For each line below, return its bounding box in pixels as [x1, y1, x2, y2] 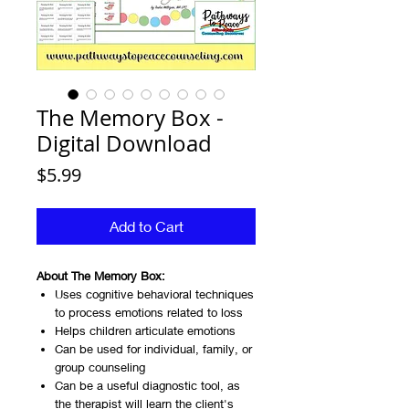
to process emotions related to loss [55, 305, 243, 320]
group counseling [55, 360, 145, 374]
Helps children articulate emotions [55, 323, 236, 338]
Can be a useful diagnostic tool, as [55, 378, 240, 393]
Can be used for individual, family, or [55, 341, 252, 356]
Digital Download [37, 129, 212, 158]
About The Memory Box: [37, 268, 165, 283]
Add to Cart [109, 217, 184, 235]
